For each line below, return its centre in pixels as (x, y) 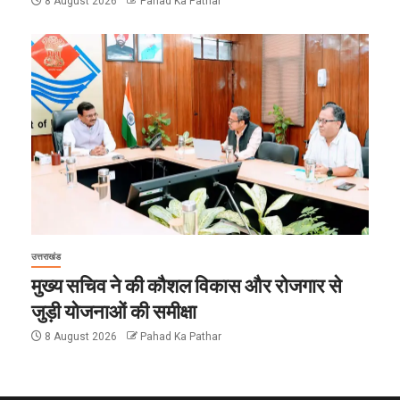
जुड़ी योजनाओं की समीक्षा (114, 310)
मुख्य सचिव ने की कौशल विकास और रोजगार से (187, 284)
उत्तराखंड (46, 256)
